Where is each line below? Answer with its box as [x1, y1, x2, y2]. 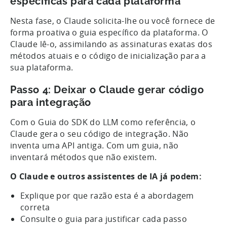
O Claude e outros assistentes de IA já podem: [10, 170, 204, 182]
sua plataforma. [10, 61, 73, 73]
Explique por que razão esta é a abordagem [20, 190, 194, 201]
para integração [10, 96, 91, 108]
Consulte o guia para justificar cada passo [20, 213, 190, 224]
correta [20, 201, 52, 213]
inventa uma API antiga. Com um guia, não [10, 139, 179, 151]
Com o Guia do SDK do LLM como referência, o [10, 116, 196, 128]
